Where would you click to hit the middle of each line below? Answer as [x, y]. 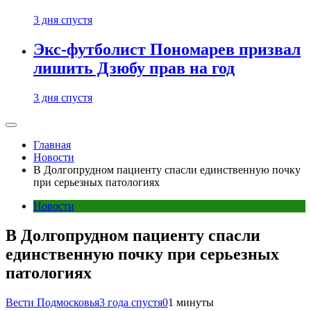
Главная [52, 145]
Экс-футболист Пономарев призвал [167, 50]
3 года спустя [131, 302]
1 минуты [191, 302]
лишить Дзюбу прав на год [134, 68]
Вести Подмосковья [52, 302]
